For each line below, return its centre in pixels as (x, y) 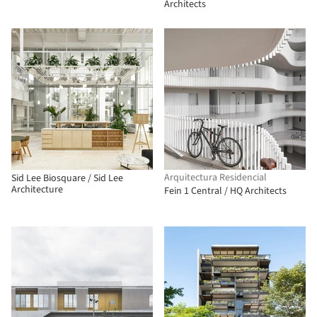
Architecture (37, 190)
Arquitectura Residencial (215, 178)
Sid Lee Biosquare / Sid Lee (67, 178)
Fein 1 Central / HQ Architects (225, 191)
